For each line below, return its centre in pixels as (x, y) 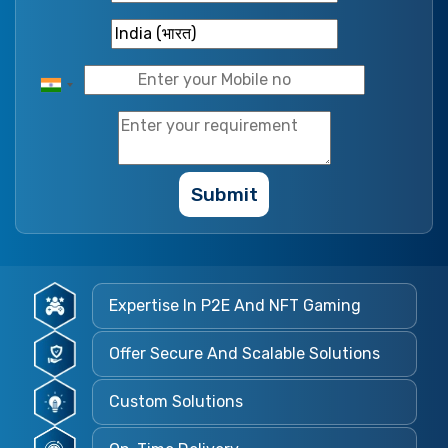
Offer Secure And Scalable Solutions (244, 354)
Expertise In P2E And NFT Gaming (234, 306)
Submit (224, 194)
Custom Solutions (175, 402)
